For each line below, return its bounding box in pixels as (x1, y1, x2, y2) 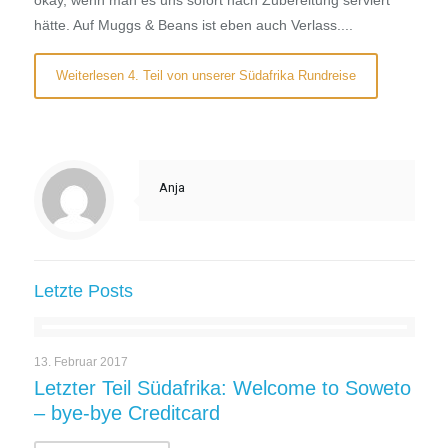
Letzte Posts (33, 281, 133, 302)
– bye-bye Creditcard (33, 402, 220, 425)
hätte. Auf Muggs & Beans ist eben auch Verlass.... (33, 17, 353, 34)
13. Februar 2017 (33, 355, 128, 370)
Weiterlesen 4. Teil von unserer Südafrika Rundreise (55, 68, 356, 84)
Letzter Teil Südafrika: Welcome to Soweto (33, 377, 411, 400)
